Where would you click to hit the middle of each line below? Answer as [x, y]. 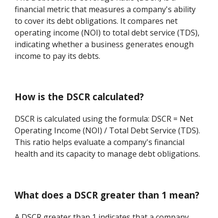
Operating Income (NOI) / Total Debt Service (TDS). [108, 131]
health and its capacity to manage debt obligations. [108, 154]
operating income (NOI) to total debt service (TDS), [107, 32]
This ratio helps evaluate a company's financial [100, 142]
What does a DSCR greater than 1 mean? [107, 195]
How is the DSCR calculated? [80, 97]
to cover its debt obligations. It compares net [96, 21]
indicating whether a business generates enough [104, 44]
